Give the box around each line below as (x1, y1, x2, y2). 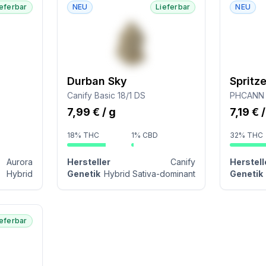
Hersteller (66, 157, 110, 167)
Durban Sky (66, 75, 127, 87)
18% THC (66, 131, 99, 140)
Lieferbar (156, 2, 191, 11)
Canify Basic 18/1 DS (66, 90, 145, 100)
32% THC (230, 131, 264, 140)
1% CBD (131, 131, 158, 140)
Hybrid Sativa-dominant (104, 169, 196, 179)
